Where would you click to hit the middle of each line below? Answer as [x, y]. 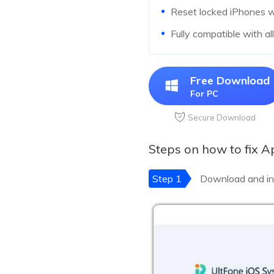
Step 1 [167, 179]
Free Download [230, 81]
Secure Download [222, 118]
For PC [204, 94]
